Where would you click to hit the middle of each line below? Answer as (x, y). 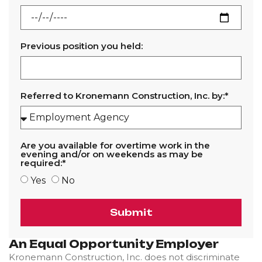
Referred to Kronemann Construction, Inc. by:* (125, 96)
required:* (43, 163)
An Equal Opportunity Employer (114, 244)
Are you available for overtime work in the (115, 145)
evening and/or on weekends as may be (112, 154)
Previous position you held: (82, 46)
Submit (131, 212)
